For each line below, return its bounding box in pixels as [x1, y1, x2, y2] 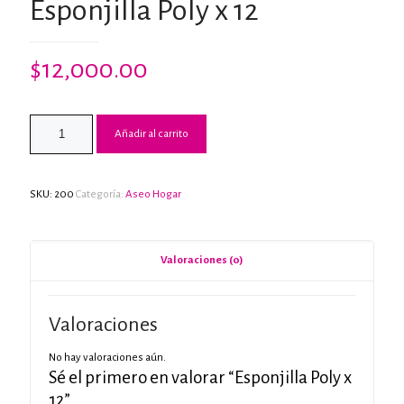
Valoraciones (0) [161, 254, 243, 266]
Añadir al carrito [115, 127, 188, 140]
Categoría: [76, 188, 125, 200]
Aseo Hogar [125, 188, 181, 200]
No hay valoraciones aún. [49, 352, 166, 363]
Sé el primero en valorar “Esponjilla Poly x [49, 368, 352, 387]
